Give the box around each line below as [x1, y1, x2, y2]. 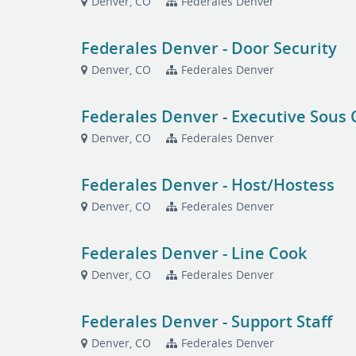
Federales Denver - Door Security [81, 37, 338, 59]
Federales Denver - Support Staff [81, 311, 333, 332]
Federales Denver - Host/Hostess [81, 174, 335, 195]
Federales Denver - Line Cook [81, 242, 308, 264]
